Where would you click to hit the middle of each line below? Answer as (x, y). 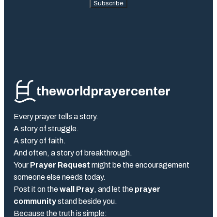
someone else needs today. (60, 177)
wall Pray (77, 189)
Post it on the (37, 189)
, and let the (114, 189)
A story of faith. (40, 140)
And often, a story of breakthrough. (73, 153)
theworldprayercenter (103, 91)
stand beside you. (87, 201)
